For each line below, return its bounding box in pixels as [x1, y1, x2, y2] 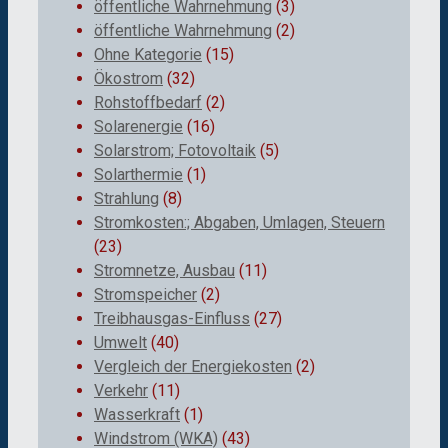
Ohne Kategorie [94, 44, 202, 64]
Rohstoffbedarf [94, 92, 202, 112]
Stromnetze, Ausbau [94, 260, 235, 280]
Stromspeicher [94, 284, 197, 304]
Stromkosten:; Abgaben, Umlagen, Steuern [94, 212, 385, 232]
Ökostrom [94, 68, 163, 88]
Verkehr [94, 380, 148, 400]
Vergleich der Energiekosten [94, 356, 292, 376]
